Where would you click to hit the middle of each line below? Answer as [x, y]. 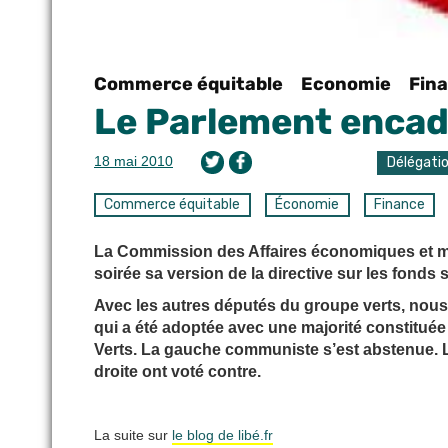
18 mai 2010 [133, 160]
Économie [307, 204]
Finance [399, 204]
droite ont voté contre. [177, 371]
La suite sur [133, 434]
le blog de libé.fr [222, 434]
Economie [346, 83]
